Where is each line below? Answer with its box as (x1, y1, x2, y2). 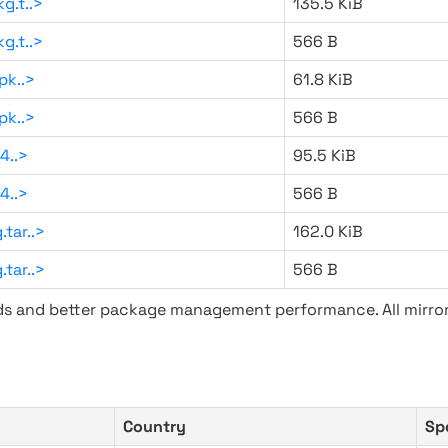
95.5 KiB (293, 145, 356, 166)
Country (123, 416, 186, 437)
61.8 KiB (293, 69, 353, 90)
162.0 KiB (293, 221, 363, 242)
